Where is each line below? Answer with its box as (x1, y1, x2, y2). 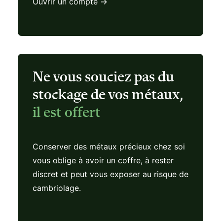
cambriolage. (33, 183, 81, 193)
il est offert (33, 106, 101, 120)
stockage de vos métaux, (33, 88, 183, 103)
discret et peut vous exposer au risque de (33, 169, 188, 179)
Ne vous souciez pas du (33, 70, 174, 85)
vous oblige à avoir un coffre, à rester (33, 155, 174, 165)
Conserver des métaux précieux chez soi (33, 142, 185, 151)
